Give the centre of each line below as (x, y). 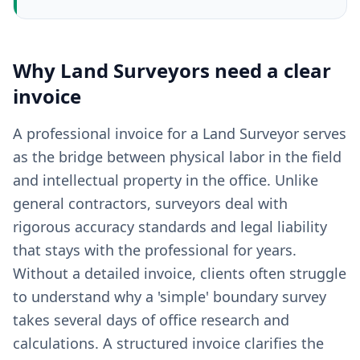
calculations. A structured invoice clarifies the (168, 343)
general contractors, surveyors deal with (150, 203)
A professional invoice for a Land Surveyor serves (180, 133)
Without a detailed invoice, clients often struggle (180, 273)
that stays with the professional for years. (155, 250)
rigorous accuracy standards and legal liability (170, 227)
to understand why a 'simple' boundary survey (170, 297)
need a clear (270, 70)
